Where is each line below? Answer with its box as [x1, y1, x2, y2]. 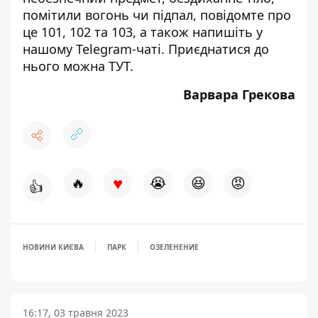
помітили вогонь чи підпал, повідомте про [23, 6, 291, 23]
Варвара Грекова [183, 86, 295, 103]
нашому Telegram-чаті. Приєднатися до [23, 40, 269, 57]
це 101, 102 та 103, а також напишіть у [23, 23, 263, 40]
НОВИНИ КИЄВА [23, 242, 84, 252]
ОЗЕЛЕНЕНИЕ [150, 242, 199, 252]
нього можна [23, 57, 109, 75]
